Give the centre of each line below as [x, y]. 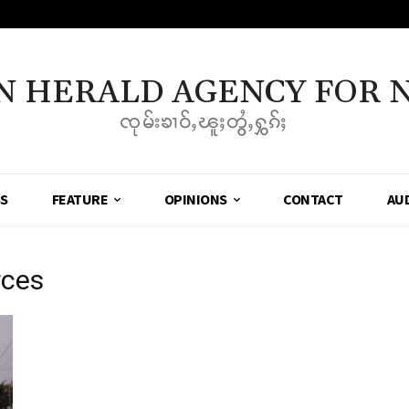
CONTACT [313, 199]
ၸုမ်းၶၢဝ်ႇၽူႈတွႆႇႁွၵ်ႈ [204, 122]
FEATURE [80, 199]
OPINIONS [195, 199]
